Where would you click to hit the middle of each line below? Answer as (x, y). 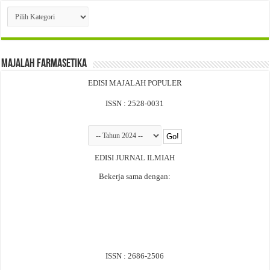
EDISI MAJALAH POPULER (135, 83)
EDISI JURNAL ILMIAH (135, 158)
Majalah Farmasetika (44, 64)
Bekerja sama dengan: (135, 177)
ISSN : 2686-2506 (135, 256)
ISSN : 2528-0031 (135, 104)
